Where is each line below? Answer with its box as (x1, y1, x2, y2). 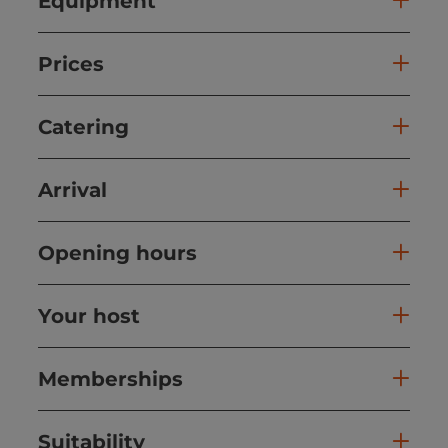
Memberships (38, 366, 183, 391)
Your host (38, 303, 140, 328)
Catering (38, 114, 129, 139)
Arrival (38, 177, 107, 202)
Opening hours (38, 240, 197, 265)
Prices (38, 51, 104, 76)
